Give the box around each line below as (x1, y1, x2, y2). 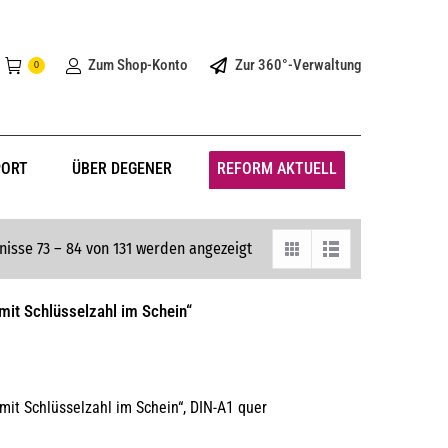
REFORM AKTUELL (216, 159, 337, 178)
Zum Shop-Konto (87, 55, 188, 74)
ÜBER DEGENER (72, 159, 173, 178)
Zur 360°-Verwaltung (235, 55, 361, 74)
